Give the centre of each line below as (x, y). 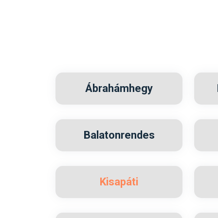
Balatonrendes (119, 135)
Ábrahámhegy (119, 88)
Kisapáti (119, 182)
